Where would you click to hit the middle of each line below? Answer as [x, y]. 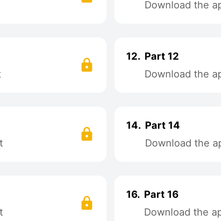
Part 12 [162, 56]
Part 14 [163, 125]
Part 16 [161, 194]
